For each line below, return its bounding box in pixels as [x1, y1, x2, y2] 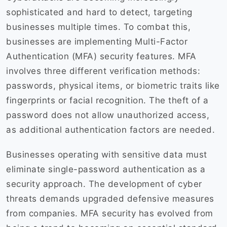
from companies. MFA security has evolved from [6, 208, 213, 219]
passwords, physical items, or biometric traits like [6, 81, 220, 91]
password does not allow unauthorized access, [6, 110, 209, 121]
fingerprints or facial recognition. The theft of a [6, 95, 208, 106]
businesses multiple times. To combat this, [6, 22, 191, 32]
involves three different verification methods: [6, 66, 200, 77]
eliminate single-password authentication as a [6, 164, 206, 175]
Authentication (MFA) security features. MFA [6, 51, 197, 62]
